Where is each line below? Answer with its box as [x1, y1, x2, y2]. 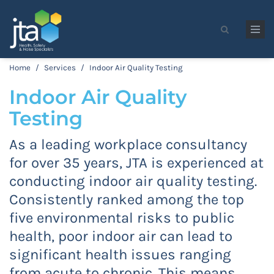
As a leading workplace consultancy [9, 136, 247, 153]
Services [44, 63, 76, 72]
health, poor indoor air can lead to [9, 228, 232, 245]
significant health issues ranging [9, 246, 231, 263]
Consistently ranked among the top [9, 191, 244, 208]
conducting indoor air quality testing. [9, 172, 257, 190]
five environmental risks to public [9, 209, 234, 226]
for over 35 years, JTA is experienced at [9, 154, 264, 171]
